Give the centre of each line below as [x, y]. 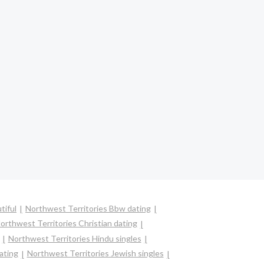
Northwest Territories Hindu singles [75, 238]
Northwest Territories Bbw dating [88, 208]
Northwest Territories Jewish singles [95, 253]
